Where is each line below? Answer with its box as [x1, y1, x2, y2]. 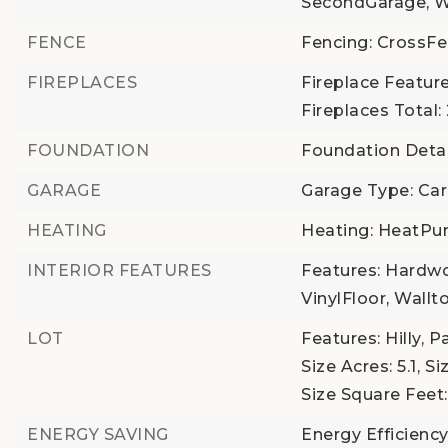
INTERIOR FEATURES [27, 261, 212, 280]
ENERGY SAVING [27, 425, 169, 444]
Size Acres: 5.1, [301, 357, 421, 376]
